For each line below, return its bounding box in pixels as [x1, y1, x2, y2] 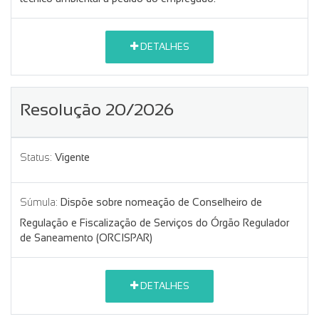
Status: [20, 151, 52, 163]
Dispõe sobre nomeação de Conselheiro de [61, 196, 262, 208]
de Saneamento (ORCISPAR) [20, 231, 152, 244]
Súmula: [20, 196, 58, 208]
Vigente [55, 151, 90, 163]
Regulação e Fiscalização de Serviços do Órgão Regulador [20, 216, 289, 229]
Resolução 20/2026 [20, 99, 174, 119]
